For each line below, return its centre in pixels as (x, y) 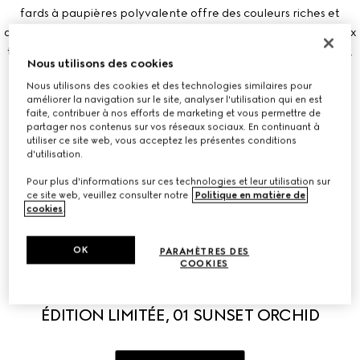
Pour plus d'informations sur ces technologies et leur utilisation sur (179, 181)
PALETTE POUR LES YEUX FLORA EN (180, 295)
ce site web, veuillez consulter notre (109, 195)
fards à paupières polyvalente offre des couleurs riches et (180, 13)
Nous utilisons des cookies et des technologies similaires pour (170, 86)
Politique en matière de (250, 195)
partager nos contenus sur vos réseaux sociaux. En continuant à (174, 127)
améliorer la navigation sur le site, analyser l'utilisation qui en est (175, 99)
